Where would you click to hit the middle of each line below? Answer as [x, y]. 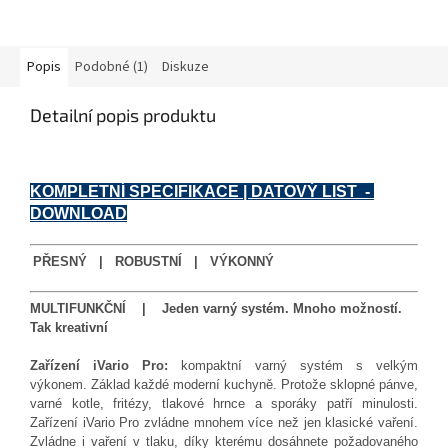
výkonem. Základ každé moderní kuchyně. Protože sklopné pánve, [224, 385]
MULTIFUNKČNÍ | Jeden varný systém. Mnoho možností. [216, 309]
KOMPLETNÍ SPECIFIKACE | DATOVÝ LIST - [202, 192]
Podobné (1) [111, 67]
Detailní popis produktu [123, 115]
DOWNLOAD [78, 214]
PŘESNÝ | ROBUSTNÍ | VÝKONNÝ [153, 262]
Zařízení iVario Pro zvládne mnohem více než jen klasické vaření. [224, 423]
